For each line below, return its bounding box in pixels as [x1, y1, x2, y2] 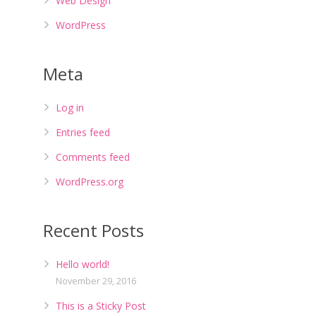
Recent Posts [43, 219, 144, 242]
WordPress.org [56, 175, 123, 188]
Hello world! [56, 257, 109, 271]
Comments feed [56, 150, 130, 164]
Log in [56, 101, 84, 114]
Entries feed [56, 126, 110, 139]
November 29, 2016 [56, 275, 136, 287]
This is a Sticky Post [56, 299, 146, 312]
